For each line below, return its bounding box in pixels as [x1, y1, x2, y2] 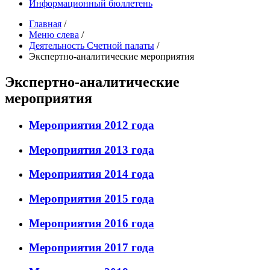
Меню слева [29, 30, 79, 40]
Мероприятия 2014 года [29, 168, 154, 181]
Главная [29, 19, 61, 29]
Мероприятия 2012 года [29, 118, 154, 131]
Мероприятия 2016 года [29, 216, 154, 230]
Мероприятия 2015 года [29, 192, 154, 205]
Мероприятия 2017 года [29, 241, 154, 254]
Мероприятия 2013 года [29, 143, 154, 156]
